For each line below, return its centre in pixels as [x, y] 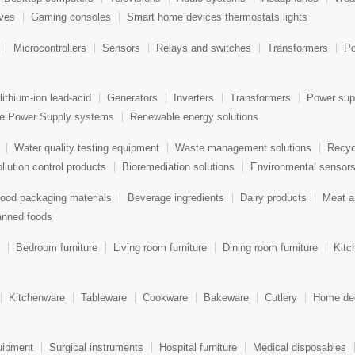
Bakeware [226, 298]
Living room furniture [160, 248]
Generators [132, 98]
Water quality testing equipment [87, 148]
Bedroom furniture [57, 248]
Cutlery [281, 298]
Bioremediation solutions [178, 166]
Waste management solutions [243, 148]
